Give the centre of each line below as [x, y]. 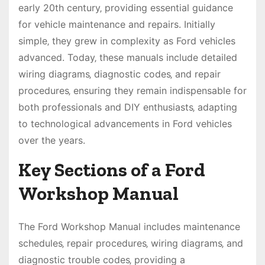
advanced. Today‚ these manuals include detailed [128, 58]
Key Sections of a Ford [112, 170]
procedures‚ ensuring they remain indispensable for [132, 91]
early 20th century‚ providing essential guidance [126, 8]
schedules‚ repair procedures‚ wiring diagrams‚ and [131, 243]
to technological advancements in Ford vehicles [125, 124]
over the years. [52, 140]
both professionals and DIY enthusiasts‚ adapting [128, 107]
